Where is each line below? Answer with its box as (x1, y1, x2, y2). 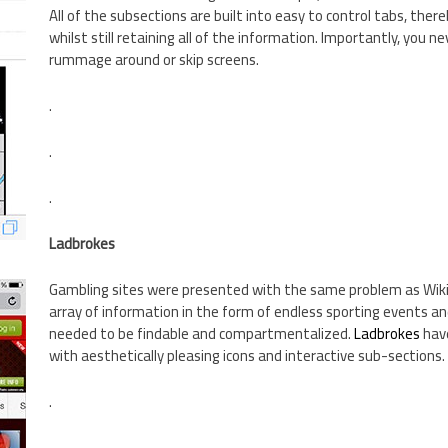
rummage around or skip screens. (48, 45, 259, 75)
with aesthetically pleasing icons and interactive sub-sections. (48, 341, 445, 371)
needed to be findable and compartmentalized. (48, 319, 354, 349)
